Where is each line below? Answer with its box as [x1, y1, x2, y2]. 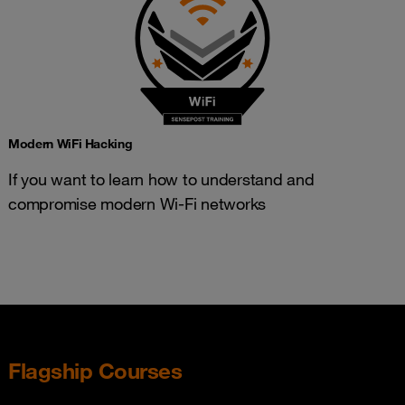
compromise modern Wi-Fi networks [8, 193, 266, 213]
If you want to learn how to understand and [8, 169, 315, 189]
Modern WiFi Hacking [8, 136, 133, 152]
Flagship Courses [8, 357, 182, 384]
